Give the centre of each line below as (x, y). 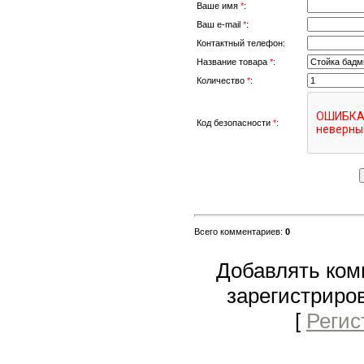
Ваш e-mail (220, 24)
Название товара (233, 61)
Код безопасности (235, 122)
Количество (222, 80)
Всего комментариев (237, 231)
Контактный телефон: (241, 43)
